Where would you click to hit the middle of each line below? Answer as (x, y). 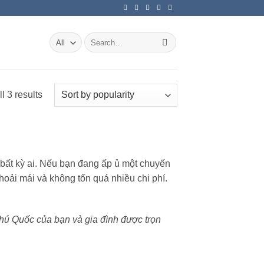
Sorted (55, 94)
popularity (62, 123)
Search (96, 37)
